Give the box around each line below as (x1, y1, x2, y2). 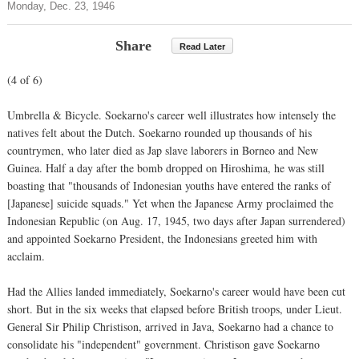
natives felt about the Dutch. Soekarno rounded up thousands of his (7, 124, 312, 140)
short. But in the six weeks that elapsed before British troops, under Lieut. (7, 301, 342, 317)
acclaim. (7, 248, 45, 264)
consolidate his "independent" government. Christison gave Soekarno (7, 336, 320, 352)
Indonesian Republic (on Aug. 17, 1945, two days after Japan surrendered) (7, 212, 345, 228)
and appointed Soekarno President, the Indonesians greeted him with (7, 230, 317, 246)
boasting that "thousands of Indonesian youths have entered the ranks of (7, 177, 331, 193)
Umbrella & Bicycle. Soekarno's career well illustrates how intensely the (7, 107, 336, 123)
